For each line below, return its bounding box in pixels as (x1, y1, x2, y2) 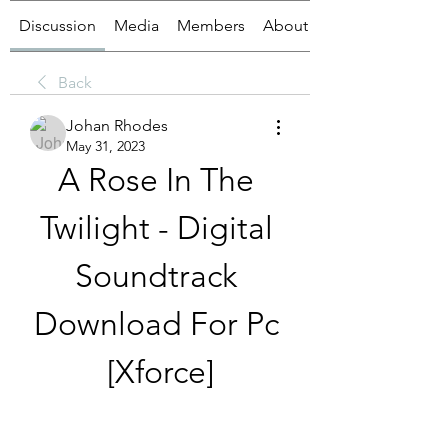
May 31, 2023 (66, 137, 145, 155)
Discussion (19, 16, 96, 35)
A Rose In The (58, 161, 254, 199)
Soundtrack (75, 257, 237, 295)
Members (177, 16, 245, 35)
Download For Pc (33, 305, 279, 343)
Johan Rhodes (66, 116, 168, 135)
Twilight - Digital (39, 209, 273, 247)
